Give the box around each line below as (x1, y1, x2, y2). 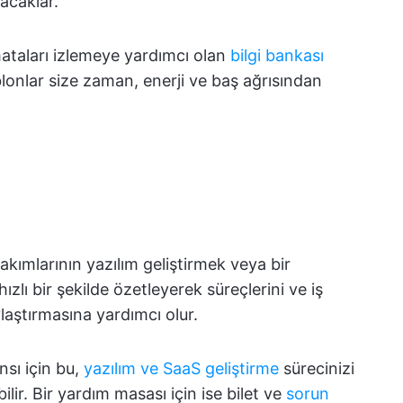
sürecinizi (279, 359, 354, 378)
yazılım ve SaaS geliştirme (84, 359, 279, 378)
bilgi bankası (230, 46, 324, 65)
